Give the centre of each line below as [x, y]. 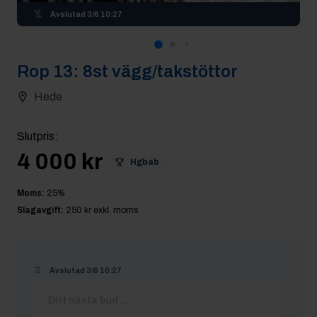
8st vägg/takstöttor [160, 71]
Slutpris [36, 136]
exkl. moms [115, 210]
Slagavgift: [40, 210]
